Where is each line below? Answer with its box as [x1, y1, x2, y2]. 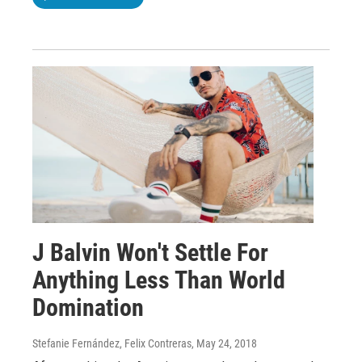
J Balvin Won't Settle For [32, 238, 268, 267]
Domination [32, 293, 144, 322]
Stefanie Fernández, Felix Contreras [32, 336, 192, 350]
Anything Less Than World [32, 265, 285, 294]
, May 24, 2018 [192, 336, 257, 350]
